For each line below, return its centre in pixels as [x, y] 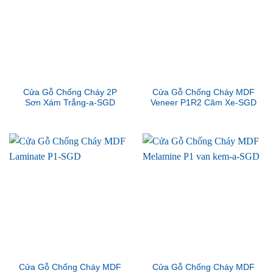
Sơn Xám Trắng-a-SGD [70, 102]
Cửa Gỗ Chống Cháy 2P [70, 92]
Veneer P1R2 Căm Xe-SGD [203, 102]
